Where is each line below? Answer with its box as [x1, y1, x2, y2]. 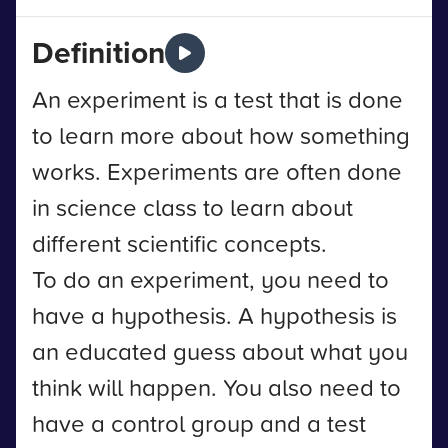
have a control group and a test [32, 406, 366, 440]
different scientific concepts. [32, 226, 327, 260]
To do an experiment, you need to [32, 262, 389, 296]
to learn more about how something [32, 118, 410, 152]
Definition [32, 31, 165, 74]
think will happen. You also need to [32, 370, 401, 404]
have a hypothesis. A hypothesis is [32, 298, 397, 332]
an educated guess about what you [32, 334, 408, 368]
